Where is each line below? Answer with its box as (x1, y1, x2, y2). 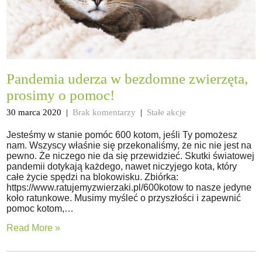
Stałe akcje (147, 107, 187, 117)
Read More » (6, 222, 61, 233)
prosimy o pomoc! (6, 87, 115, 103)
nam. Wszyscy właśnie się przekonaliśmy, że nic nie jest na (6, 140, 252, 150)
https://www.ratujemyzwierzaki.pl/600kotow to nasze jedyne (6, 182, 252, 192)
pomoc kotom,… (6, 203, 74, 213)
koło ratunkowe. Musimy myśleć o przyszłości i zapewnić (6, 192, 242, 203)
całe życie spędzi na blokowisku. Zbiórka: (6, 171, 179, 182)
